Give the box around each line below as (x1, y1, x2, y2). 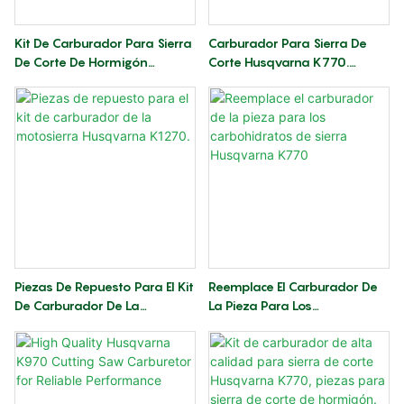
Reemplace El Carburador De (207, 278, 378, 294)
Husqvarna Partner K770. (14, 72, 166, 88)
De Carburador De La (14, 297, 140, 313)
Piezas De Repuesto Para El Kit (14, 278, 194, 294)
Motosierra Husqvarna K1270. (14, 316, 192, 332)
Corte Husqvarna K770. (207, 53, 349, 69)
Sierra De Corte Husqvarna (207, 91, 367, 107)
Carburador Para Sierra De (207, 34, 367, 50)
